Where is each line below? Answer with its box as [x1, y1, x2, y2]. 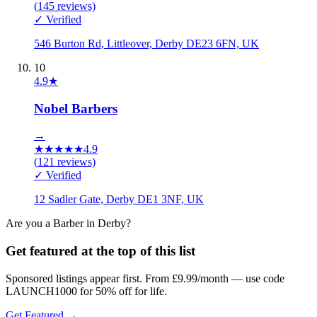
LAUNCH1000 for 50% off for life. [6, 284, 167, 297]
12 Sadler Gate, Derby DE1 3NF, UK [34, 193, 204, 206]
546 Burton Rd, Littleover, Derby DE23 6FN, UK [34, 37, 259, 50]
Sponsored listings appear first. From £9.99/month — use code [6, 272, 284, 284]
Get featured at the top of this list [6, 243, 195, 258]
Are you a [6, 217, 53, 230]
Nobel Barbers [34, 100, 117, 116]
